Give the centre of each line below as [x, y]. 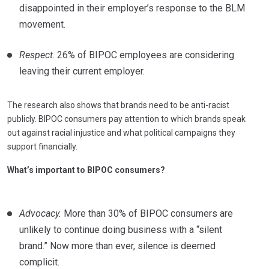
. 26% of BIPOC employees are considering [144, 55]
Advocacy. [41, 213]
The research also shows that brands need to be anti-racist [118, 105]
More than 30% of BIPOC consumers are [148, 213]
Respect [36, 55]
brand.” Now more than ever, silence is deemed [117, 246]
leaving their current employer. [82, 71]
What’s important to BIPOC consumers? [86, 170]
